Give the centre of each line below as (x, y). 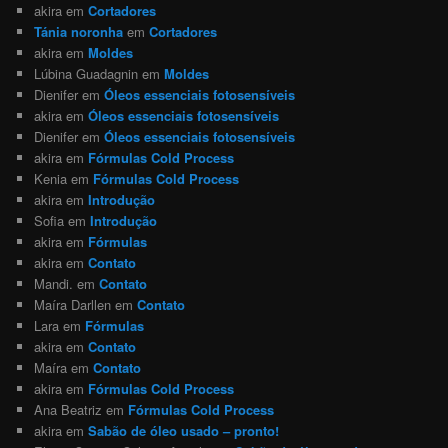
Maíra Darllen (73, 304)
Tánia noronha (79, 31)
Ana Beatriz (68, 409)
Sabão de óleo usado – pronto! (184, 430)
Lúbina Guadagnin (86, 73)
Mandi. (54, 283)
